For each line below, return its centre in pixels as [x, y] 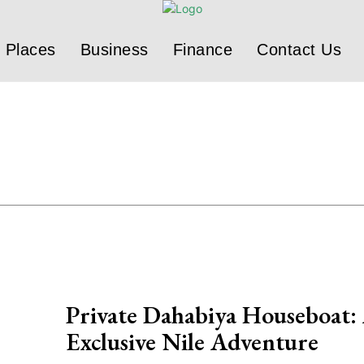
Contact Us [299, 50]
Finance [202, 50]
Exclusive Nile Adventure [192, 342]
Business [114, 50]
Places [30, 50]
